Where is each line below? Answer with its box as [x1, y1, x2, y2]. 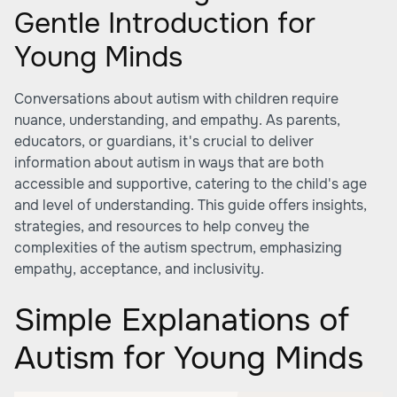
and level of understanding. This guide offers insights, [14, 196, 367, 214]
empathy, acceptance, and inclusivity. [14, 260, 264, 278]
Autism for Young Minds [14, 338, 363, 378]
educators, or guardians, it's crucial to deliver [14, 132, 314, 151]
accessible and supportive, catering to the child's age [14, 175, 367, 193]
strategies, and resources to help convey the [14, 217, 309, 236]
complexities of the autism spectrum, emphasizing [14, 238, 342, 257]
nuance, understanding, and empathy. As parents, [14, 111, 340, 129]
